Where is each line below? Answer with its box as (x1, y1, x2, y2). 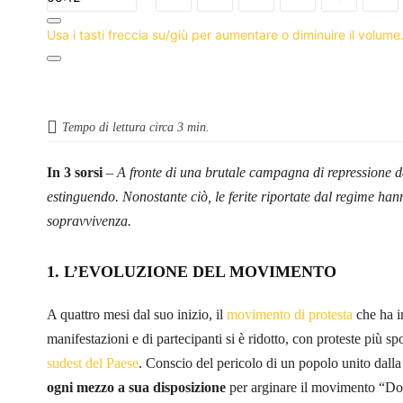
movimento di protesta (227, 306, 353, 322)
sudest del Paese (47, 354, 139, 371)
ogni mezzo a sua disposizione (47, 379, 226, 395)
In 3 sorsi (47, 164, 106, 180)
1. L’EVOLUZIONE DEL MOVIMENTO (47, 262, 336, 281)
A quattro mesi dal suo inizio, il (47, 306, 227, 322)
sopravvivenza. (47, 212, 131, 228)
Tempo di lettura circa (62, 120, 177, 134)
